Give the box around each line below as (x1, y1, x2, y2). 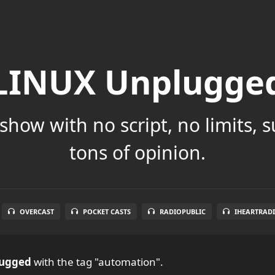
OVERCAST (20, 206, 54, 216)
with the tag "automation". (31, 254, 163, 269)
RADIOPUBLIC (160, 206, 206, 216)
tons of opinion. (69, 139, 206, 165)
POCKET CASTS (83, 206, 131, 216)
